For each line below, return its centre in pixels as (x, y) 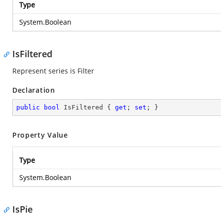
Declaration (34, 90)
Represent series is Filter (53, 71)
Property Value (40, 135)
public (28, 107)
